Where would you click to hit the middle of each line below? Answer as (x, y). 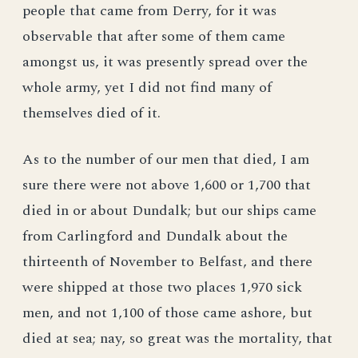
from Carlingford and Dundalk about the (155, 236)
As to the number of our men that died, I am (166, 159)
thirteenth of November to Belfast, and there (167, 262)
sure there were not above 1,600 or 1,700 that (167, 185)
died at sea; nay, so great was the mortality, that (177, 338)
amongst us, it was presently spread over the (165, 62)
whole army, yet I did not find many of (147, 88)
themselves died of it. (91, 113)
